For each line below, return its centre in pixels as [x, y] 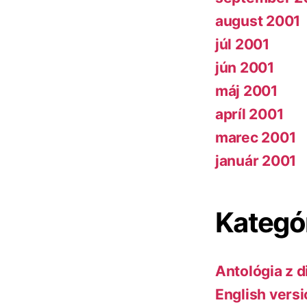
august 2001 [258, 21]
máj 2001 [246, 91]
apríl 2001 [249, 114]
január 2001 [256, 161]
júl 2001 [242, 45]
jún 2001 [245, 68]
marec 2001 [256, 138]
